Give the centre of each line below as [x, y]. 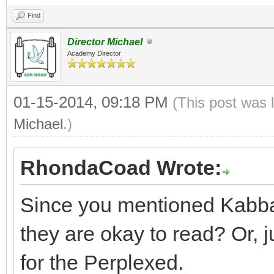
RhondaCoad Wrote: [121, 167]
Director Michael [105, 42]
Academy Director [94, 53]
